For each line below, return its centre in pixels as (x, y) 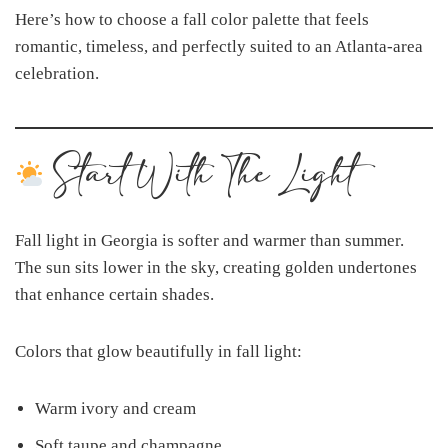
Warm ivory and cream (115, 408)
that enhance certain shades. (114, 294)
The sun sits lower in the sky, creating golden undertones (216, 267)
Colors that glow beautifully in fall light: (158, 351)
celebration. (57, 73)
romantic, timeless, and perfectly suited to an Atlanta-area (219, 46)
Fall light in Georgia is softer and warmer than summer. (209, 240)
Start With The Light (199, 176)
